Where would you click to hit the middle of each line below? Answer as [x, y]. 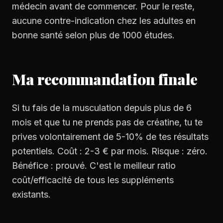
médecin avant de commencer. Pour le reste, [103, 6]
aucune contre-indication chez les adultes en [104, 21]
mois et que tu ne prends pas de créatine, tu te [107, 122]
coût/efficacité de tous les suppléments [93, 180]
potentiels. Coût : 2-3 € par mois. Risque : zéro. [110, 151]
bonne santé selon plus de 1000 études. [93, 35]
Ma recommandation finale [105, 79]
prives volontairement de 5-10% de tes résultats [110, 137]
